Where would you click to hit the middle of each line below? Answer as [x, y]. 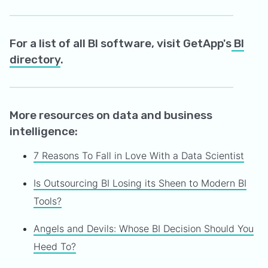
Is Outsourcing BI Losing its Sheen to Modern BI [140, 183]
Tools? [48, 201]
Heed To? [55, 246]
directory [35, 60]
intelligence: [44, 131]
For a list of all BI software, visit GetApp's [121, 43]
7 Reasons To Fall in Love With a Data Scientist [139, 156]
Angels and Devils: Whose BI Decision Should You [144, 229]
